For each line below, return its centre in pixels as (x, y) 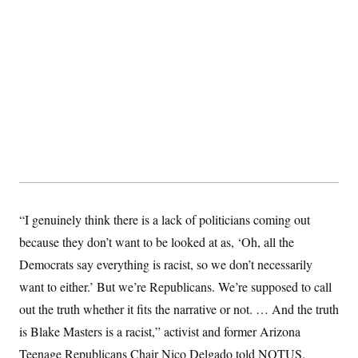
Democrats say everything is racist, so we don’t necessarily (166, 264)
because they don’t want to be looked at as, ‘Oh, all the (157, 242)
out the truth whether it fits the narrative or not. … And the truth (179, 309)
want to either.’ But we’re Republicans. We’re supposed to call (175, 286)
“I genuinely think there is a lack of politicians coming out (165, 219)
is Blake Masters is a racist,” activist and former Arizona (160, 331)
